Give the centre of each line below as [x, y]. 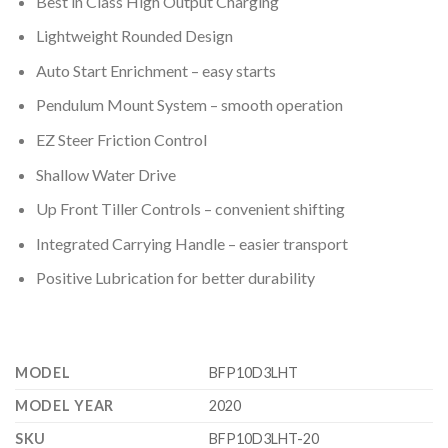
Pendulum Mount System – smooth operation [189, 105]
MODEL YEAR [65, 406]
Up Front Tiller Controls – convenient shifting [190, 209]
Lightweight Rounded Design [134, 36]
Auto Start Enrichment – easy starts [155, 70]
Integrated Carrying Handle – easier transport [191, 243]
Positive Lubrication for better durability [175, 278]
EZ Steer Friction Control [121, 140]
